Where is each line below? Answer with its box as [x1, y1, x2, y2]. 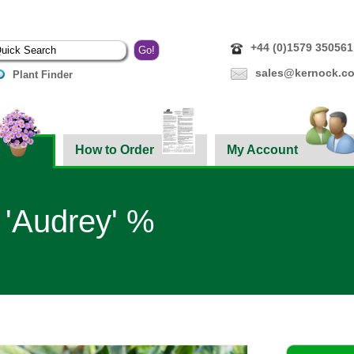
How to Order [74, 143, 154, 156]
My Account [227, 143, 299, 156]
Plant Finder [12, 69, 73, 81]
